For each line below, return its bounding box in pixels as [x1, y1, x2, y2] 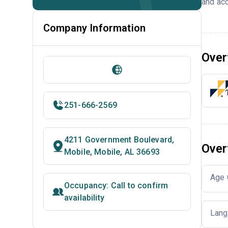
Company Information [43, 22, 146, 34]
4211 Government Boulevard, [64, 135, 175, 145]
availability [64, 193, 104, 203]
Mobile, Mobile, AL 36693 [64, 147, 160, 157]
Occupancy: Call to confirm [64, 181, 168, 190]
